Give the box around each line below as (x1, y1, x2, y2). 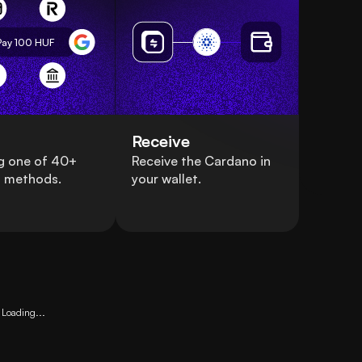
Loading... (2, 306, 46, 319)
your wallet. (131, 170, 201, 187)
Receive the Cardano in (131, 153, 271, 170)
